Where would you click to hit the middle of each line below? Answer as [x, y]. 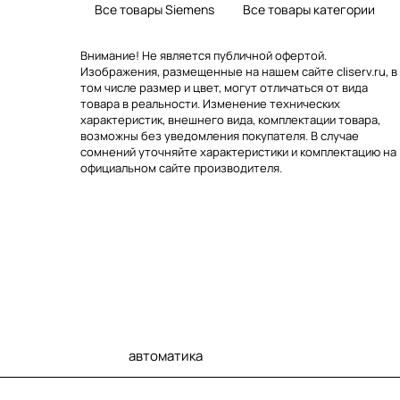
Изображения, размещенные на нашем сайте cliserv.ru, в [239, 71]
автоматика [166, 356]
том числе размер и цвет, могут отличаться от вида [224, 87]
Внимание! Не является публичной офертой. [204, 55]
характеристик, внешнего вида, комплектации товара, [230, 120]
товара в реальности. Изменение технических [210, 104]
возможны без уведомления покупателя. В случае [220, 136]
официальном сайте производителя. [181, 168]
